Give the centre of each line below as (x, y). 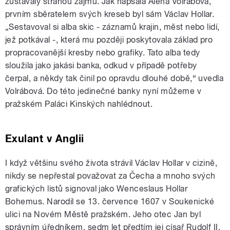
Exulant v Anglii (45, 139)
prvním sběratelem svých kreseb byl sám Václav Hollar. (110, 14)
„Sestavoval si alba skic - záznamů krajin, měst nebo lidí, (112, 27)
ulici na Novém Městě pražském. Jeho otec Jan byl (103, 215)
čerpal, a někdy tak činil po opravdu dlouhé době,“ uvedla (114, 79)
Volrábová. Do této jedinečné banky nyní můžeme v (103, 91)
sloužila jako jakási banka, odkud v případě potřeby (101, 66)
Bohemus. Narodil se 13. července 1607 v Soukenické (110, 202)
